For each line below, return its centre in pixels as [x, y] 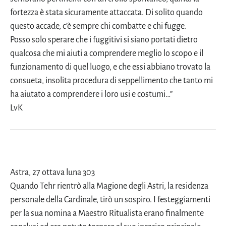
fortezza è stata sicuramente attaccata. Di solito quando [106, 13]
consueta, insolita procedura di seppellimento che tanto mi [111, 81]
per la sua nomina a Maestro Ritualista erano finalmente [107, 214]
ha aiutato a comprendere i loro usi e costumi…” [91, 95]
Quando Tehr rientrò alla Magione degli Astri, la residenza [109, 186]
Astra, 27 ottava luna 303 [52, 173]
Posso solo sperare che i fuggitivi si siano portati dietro [104, 40]
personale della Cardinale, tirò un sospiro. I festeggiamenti [110, 200]
